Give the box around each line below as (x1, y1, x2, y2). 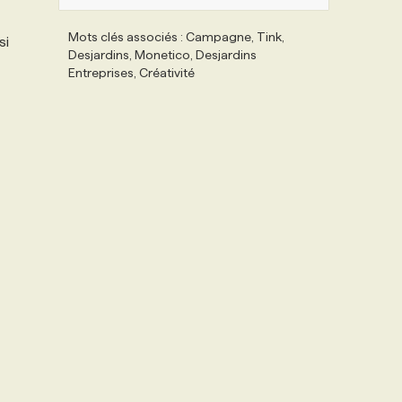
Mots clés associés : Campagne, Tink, (68, 30, 284, 44)
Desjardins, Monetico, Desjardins (68, 48, 257, 62)
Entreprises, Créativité (68, 66, 195, 80)
